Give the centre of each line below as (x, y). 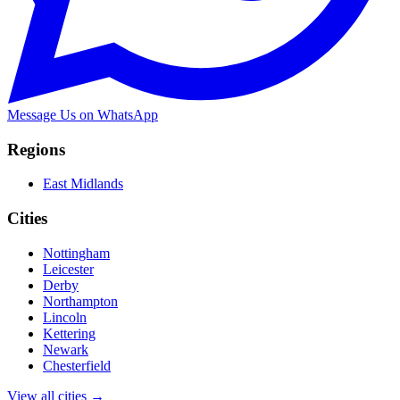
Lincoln (65, 317)
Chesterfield (77, 365)
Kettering (69, 333)
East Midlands (83, 184)
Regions (36, 149)
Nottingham (76, 253)
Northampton (80, 301)
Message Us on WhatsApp (83, 114)
